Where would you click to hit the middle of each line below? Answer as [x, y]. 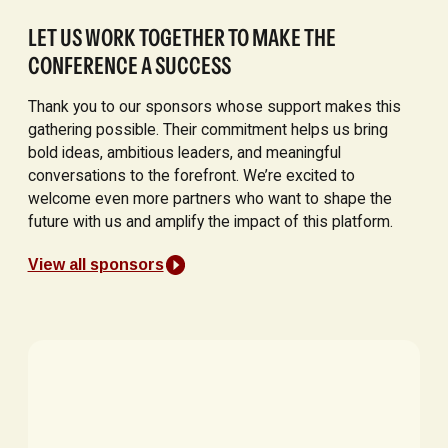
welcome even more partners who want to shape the [209, 199]
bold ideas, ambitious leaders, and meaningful [184, 153]
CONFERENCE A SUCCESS [129, 65]
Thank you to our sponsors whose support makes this [214, 107]
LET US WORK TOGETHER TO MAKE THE [181, 37]
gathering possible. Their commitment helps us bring [207, 130]
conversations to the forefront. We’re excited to [191, 176]
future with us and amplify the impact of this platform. [210, 222]
